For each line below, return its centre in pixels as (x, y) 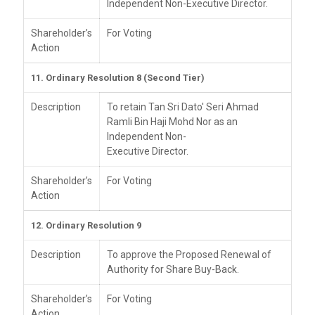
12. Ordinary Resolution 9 (86, 225)
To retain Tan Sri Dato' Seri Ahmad (183, 107)
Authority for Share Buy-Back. (173, 269)
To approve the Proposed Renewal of (189, 254)
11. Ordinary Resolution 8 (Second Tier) (118, 77)
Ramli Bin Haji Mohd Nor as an (172, 121)
